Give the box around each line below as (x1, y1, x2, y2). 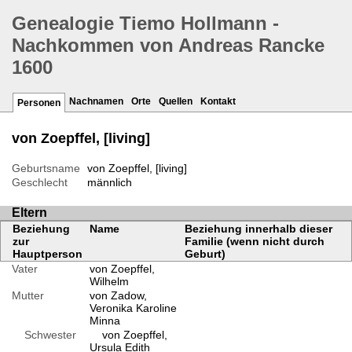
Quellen (159, 96, 192, 108)
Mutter (12, 289, 44, 302)
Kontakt (200, 96, 236, 108)
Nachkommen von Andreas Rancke (12, 35, 324, 57)
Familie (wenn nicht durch (184, 235, 324, 248)
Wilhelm (89, 275, 129, 288)
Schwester (12, 328, 76, 342)
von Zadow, (89, 289, 147, 302)
